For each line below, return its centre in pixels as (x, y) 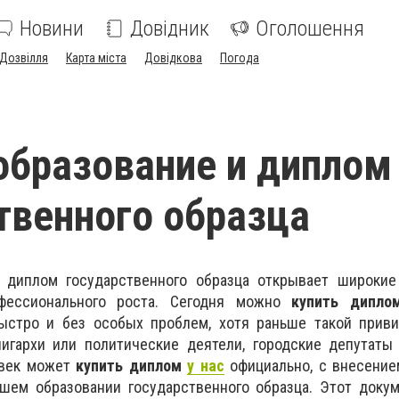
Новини (52, 28)
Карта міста (96, 58)
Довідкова (173, 58)
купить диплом (132, 366)
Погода (240, 58)
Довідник (170, 28)
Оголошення (310, 28)
